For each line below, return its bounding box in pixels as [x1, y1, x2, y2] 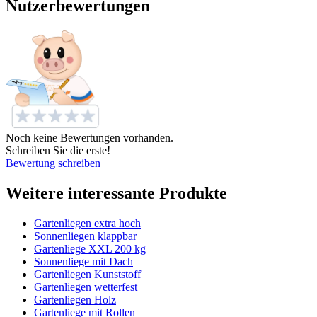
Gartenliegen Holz [34, 293, 116, 306]
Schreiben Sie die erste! [6, 144, 110, 157]
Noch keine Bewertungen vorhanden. [6, 132, 173, 144]
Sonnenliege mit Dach [34, 255, 133, 267]
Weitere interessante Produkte [6, 183, 227, 202]
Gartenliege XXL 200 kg [34, 242, 146, 255]
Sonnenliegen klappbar [34, 229, 137, 242]
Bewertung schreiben [6, 157, 100, 170]
